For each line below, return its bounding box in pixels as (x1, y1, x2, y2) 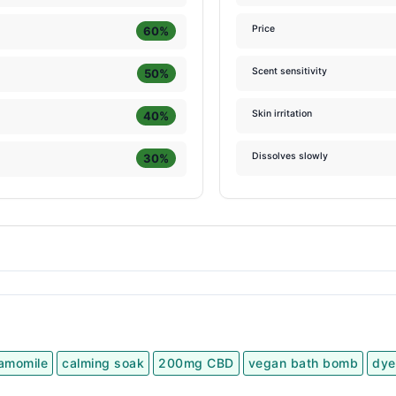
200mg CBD (158, 355, 234, 370)
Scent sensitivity (252, 65, 328, 78)
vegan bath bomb (247, 355, 358, 370)
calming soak (62, 355, 144, 370)
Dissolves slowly (252, 150, 329, 163)
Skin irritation (252, 108, 313, 120)
